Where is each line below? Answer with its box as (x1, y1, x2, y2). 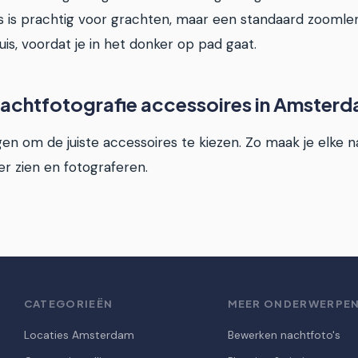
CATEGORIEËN (23, 296, 113, 311)
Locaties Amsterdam (23, 328, 134, 343)
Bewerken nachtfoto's (227, 328, 340, 343)
